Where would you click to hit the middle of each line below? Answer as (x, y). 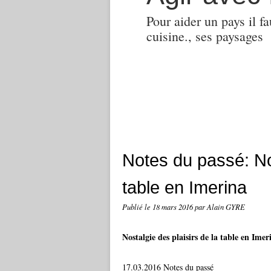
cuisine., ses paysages (205, 36)
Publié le (137, 207)
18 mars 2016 (174, 207)
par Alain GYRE (220, 207)
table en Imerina (184, 187)
